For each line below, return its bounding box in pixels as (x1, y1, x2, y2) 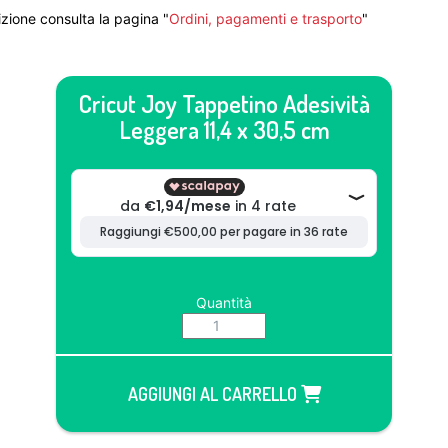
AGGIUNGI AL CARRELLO (127, 383, 301, 405)
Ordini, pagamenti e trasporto (169, 10, 362, 27)
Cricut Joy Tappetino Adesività (78, 88, 370, 119)
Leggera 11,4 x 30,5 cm (118, 114, 330, 145)
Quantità (196, 294, 252, 311)
